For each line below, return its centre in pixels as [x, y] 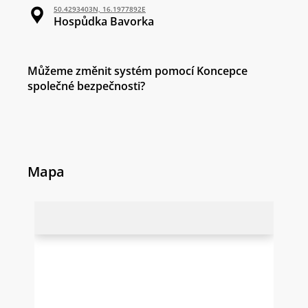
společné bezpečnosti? [86, 86]
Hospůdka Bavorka [104, 22]
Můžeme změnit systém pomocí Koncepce [137, 71]
